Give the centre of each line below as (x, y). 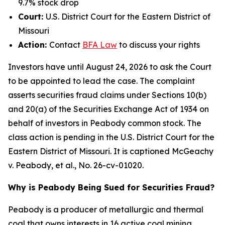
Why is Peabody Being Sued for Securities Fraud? (111, 187)
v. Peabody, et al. (41, 165)
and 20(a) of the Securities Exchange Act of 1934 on (108, 109)
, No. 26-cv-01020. (109, 165)
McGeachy (193, 151)
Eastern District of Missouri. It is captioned (90, 151)
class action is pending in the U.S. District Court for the (111, 137)
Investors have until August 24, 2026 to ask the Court (110, 67)
